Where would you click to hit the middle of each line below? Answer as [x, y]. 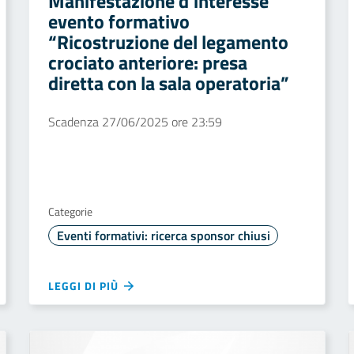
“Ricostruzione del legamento [168, 42]
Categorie [70, 211]
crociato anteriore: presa [148, 62]
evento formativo [119, 21]
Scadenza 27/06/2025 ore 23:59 [135, 122]
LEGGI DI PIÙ [85, 286]
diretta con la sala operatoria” [169, 83]
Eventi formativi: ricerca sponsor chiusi [163, 235]
